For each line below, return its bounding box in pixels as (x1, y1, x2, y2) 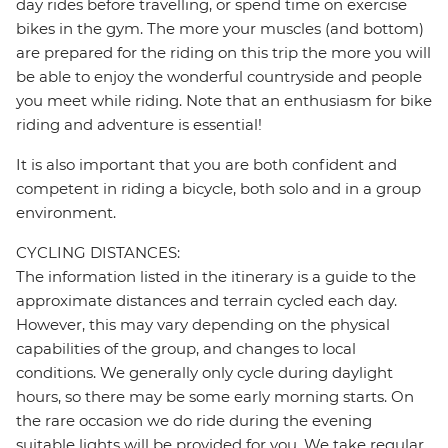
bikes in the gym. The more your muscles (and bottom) (16, 19, 424, 39)
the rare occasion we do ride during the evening (16, 411, 372, 431)
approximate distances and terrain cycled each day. (16, 291, 397, 311)
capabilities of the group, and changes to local (16, 339, 356, 359)
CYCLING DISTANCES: (16, 243, 180, 263)
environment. (16, 203, 116, 223)
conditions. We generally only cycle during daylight (16, 363, 393, 383)
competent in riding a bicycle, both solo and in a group (16, 179, 421, 199)
